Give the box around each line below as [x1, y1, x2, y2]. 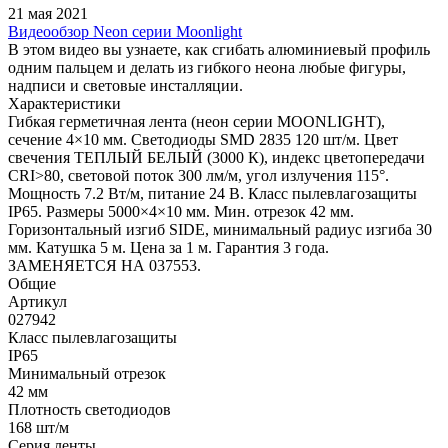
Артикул [8, 292, 67, 310]
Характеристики [8, 94, 121, 112]
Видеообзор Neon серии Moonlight [8, 22, 242, 40]
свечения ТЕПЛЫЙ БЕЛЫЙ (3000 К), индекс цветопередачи [8, 148, 425, 166]
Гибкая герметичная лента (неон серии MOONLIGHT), [8, 112, 385, 130]
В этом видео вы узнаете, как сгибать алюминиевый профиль [8, 40, 430, 58]
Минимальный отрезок [8, 364, 166, 382]
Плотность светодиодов [8, 400, 171, 418]
